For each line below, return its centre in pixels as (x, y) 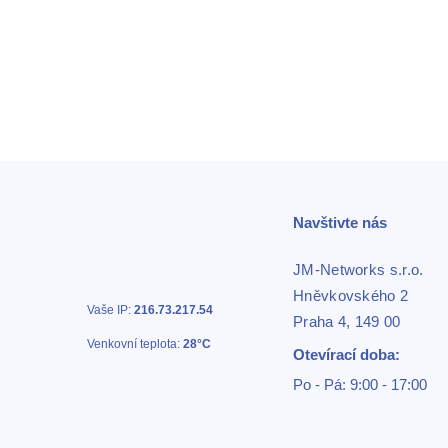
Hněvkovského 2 (351, 295)
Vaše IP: (110, 309)
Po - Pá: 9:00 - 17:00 (360, 384)
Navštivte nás (340, 222)
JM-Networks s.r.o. (358, 269)
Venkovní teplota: (135, 343)
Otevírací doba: (346, 354)
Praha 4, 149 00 (347, 321)
